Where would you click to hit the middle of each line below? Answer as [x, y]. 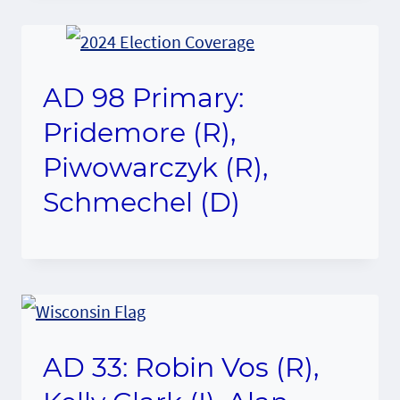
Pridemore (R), [139, 132]
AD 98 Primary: [143, 97]
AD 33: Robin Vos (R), [181, 367]
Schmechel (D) [142, 202]
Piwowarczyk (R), [155, 167]
